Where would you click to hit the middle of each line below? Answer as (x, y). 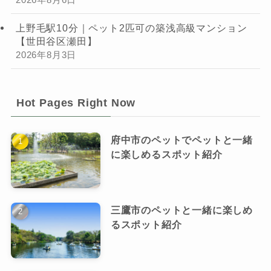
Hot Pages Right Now (76, 103)
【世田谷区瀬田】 (56, 41)
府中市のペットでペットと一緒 (182, 140)
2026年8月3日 (46, 55)
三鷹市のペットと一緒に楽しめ (182, 210)
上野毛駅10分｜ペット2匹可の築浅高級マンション (131, 28)
